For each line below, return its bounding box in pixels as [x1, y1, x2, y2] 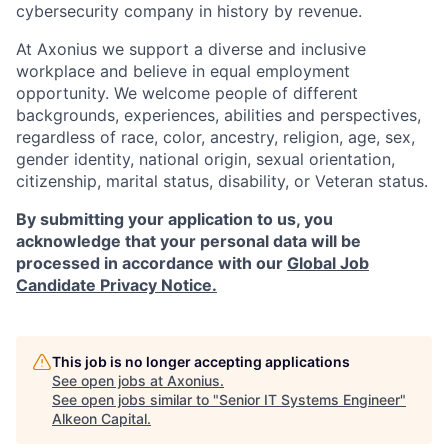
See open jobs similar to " [52, 391, 219, 408]
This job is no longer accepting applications [52, 353, 350, 370]
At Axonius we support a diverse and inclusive [16, 39, 366, 59]
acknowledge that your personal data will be [16, 231, 361, 251]
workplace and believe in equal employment [16, 61, 350, 81]
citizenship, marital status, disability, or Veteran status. [16, 171, 428, 191]
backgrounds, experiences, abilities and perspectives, [16, 105, 421, 125]
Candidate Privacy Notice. [16, 275, 217, 295]
